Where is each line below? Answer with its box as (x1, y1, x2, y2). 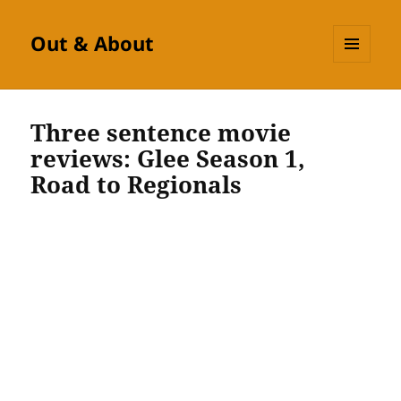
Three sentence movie (30, 116, 292, 149)
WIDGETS (333, 92, 384, 108)
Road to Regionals (30, 168, 243, 201)
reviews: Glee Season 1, (30, 142, 306, 175)
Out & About (30, 30, 155, 57)
